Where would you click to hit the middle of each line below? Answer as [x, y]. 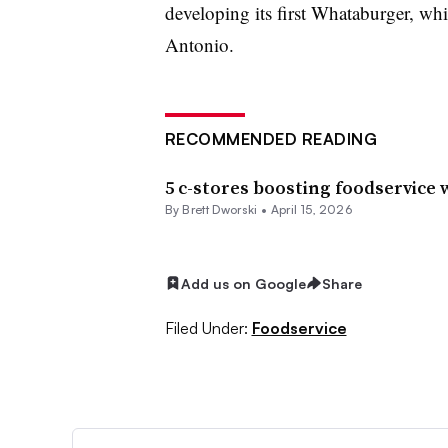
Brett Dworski [220, 209]
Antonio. [199, 44]
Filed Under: [206, 328]
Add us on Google [243, 283]
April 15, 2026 [311, 209]
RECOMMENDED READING [270, 138]
